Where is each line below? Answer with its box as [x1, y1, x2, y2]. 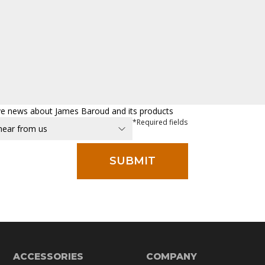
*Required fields [132, 117, 188, 128]
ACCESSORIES [13, 251, 84, 263]
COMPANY [146, 251, 198, 263]
